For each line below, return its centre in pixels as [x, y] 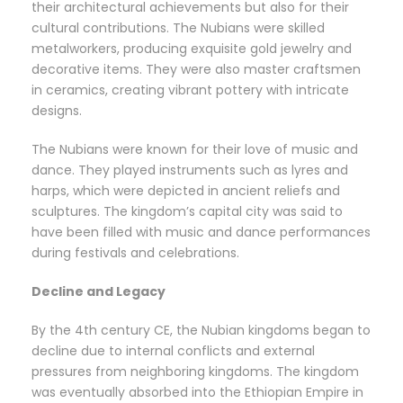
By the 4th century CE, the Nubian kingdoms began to [201, 331]
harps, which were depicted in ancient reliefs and [186, 191]
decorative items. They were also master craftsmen [196, 70]
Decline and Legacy [99, 292]
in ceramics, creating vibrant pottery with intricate [190, 90]
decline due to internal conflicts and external [173, 351]
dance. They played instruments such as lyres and [190, 170]
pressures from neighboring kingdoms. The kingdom [195, 372]
